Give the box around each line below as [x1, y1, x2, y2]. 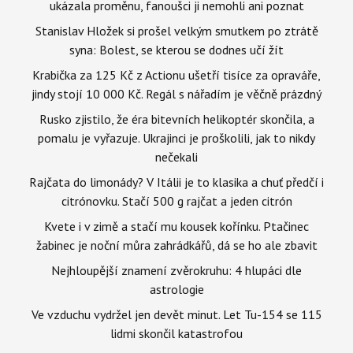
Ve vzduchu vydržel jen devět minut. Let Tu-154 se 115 [31, 306, 322, 322]
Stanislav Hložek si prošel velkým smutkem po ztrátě [35, 22, 318, 39]
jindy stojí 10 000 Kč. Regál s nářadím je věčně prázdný [32, 85, 321, 102]
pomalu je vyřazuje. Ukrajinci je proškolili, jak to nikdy [38, 129, 315, 146]
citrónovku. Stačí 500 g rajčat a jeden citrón [61, 192, 292, 209]
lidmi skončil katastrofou [110, 325, 243, 341]
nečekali [155, 148, 198, 165]
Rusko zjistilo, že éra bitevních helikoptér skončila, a [39, 110, 314, 127]
